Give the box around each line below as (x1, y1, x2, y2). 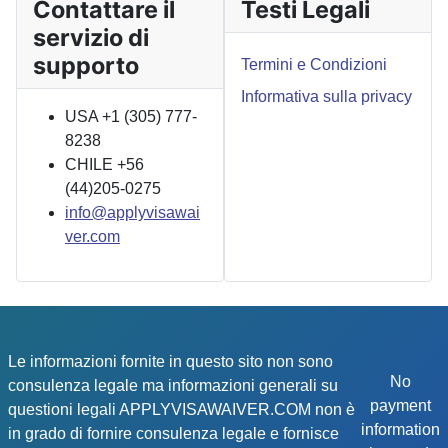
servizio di (33, 23, 149, 52)
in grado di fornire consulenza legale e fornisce (8, 424, 339, 442)
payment (370, 397, 431, 415)
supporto (33, 51, 139, 80)
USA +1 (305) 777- (65, 108, 197, 125)
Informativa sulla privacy (241, 88, 412, 105)
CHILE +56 (65, 156, 144, 173)
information (361, 421, 440, 439)
